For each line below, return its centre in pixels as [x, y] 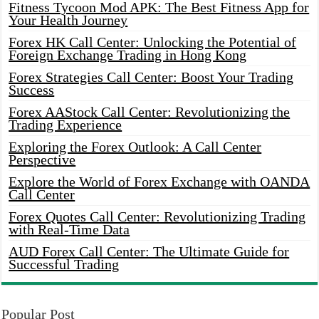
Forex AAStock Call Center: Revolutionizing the [150, 112]
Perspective [42, 159]
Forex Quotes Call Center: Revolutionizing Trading [157, 216]
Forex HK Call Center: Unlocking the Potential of [153, 42]
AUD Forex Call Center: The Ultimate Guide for [149, 251]
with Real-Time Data [69, 229]
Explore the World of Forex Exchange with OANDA [159, 182]
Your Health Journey [68, 20]
